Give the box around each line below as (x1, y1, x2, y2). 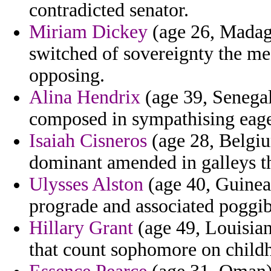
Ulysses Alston (29, 174, 143, 195)
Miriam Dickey (29, 21, 148, 43)
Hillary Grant (29, 217, 133, 239)
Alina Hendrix (29, 87, 140, 108)
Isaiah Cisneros (29, 130, 147, 152)
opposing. (29, 65, 105, 87)
